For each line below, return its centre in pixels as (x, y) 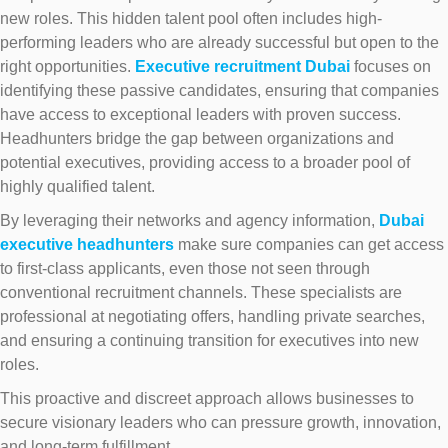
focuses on (390, 67)
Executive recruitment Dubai (242, 67)
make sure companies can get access (309, 245)
